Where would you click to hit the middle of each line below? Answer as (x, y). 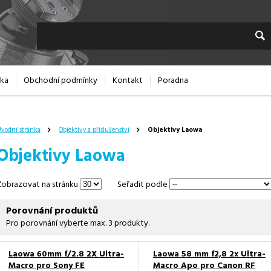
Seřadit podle (142, 184)
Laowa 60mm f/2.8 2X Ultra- (66, 255)
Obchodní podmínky (60, 81)
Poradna (173, 81)
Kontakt (128, 81)
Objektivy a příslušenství (94, 130)
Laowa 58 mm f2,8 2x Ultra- (209, 255)
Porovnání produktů (52, 211)
